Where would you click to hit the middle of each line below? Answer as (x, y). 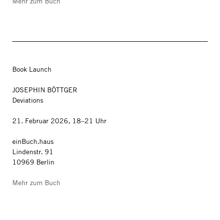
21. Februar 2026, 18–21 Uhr (59, 121)
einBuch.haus (33, 141)
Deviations (28, 100)
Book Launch (32, 69)
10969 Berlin (33, 162)
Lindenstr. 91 (33, 152)
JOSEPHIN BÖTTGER (45, 90)
